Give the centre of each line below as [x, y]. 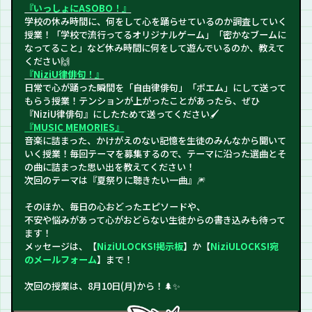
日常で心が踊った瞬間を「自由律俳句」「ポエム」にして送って [156, 88]
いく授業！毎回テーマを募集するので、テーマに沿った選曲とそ [156, 154]
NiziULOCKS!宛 [245, 247]
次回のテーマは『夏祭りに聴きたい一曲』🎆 [115, 180]
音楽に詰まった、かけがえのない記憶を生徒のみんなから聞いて [156, 141]
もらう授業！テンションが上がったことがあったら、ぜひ [142, 101]
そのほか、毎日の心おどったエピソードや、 [115, 207]
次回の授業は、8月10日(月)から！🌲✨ [103, 286]
